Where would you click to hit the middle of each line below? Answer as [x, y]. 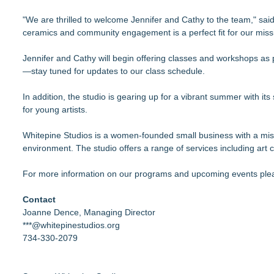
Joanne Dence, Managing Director [89, 212]
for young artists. [55, 109]
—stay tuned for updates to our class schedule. [114, 71]
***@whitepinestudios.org [71, 225]
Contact [39, 199]
